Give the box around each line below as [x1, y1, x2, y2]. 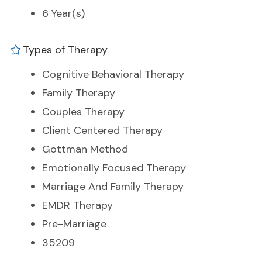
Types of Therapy [23, 43, 108, 57]
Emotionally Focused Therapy [42, 161, 186, 175]
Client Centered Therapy [42, 123, 163, 138]
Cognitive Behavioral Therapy [42, 67, 184, 82]
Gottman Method [42, 142, 128, 157]
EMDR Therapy [42, 198, 113, 213]
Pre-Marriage [42, 217, 106, 232]
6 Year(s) [42, 6, 85, 21]
